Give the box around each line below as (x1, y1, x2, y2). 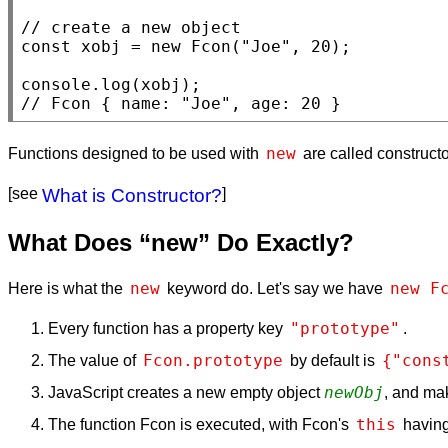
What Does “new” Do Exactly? (8, 228, 354, 256)
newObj (324, 382, 384, 402)
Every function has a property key (48, 319, 287, 337)
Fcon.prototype (143, 350, 283, 370)
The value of (48, 351, 140, 369)
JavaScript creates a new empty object (48, 383, 324, 401)
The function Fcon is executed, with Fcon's (48, 415, 353, 433)
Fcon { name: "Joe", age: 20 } (51, 93, 341, 113)
